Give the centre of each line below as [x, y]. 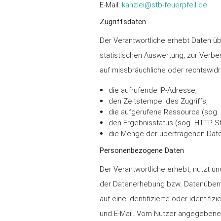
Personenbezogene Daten [142, 150]
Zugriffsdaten [123, 22]
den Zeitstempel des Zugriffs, [158, 101]
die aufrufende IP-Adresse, [153, 90]
